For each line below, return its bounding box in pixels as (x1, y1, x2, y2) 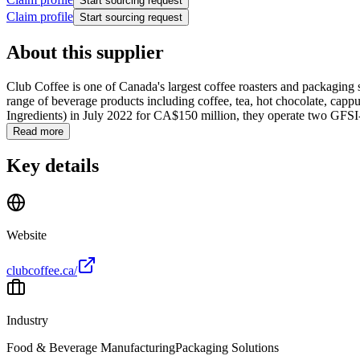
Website (6, 228, 47, 243)
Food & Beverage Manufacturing (6, 341, 175, 355)
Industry (6, 313, 48, 328)
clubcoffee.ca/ (6, 264, 77, 278)
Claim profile (6, 9, 73, 23)
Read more (13, 125, 63, 137)
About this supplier (6, 41, 164, 63)
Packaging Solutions (175, 341, 279, 355)
